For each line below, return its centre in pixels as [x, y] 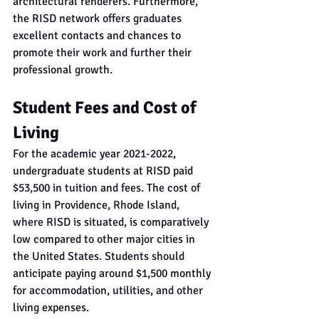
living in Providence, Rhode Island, [98, 205]
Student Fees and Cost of [106, 108]
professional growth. [63, 70]
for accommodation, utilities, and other [109, 291]
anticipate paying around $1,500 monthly [113, 274]
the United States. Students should [100, 257]
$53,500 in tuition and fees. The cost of [108, 188]
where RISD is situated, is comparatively [112, 223]
